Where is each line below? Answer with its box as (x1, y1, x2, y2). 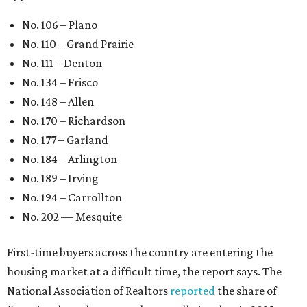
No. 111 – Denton (22, 56, 102, 70)
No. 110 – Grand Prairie (22, 37, 134, 51)
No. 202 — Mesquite (22, 210, 122, 223)
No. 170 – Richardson (22, 114, 125, 127)
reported (170, 284, 215, 297)
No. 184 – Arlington (22, 152, 117, 166)
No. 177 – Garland (22, 133, 108, 147)
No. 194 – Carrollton (22, 191, 122, 204)
